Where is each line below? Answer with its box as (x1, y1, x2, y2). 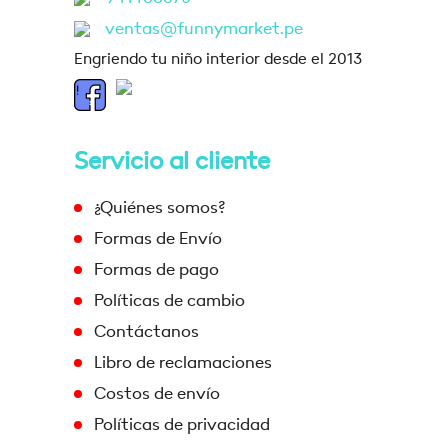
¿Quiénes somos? (94, 197, 225, 218)
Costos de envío (94, 383, 220, 404)
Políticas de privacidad (94, 414, 270, 435)
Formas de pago (94, 259, 219, 280)
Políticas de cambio (94, 290, 245, 311)
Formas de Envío (94, 228, 222, 249)
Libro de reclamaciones (94, 352, 272, 373)
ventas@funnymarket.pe (105, 18, 303, 39)
